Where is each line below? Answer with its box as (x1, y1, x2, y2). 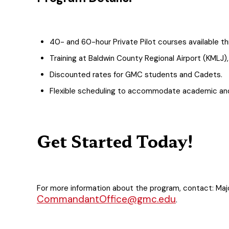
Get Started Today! (37, 128, 193, 152)
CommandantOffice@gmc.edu (37, 192, 176, 205)
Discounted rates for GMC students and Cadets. (50, 69, 222, 80)
